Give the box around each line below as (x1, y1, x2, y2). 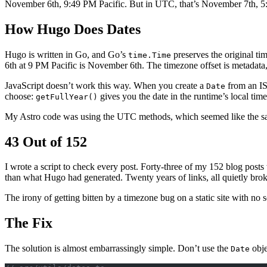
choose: (5, 91, 36, 101)
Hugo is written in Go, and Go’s (5, 49, 128, 60)
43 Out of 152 (5, 133, 87, 150)
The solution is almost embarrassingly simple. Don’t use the (5, 243, 231, 254)
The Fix (5, 215, 52, 231)
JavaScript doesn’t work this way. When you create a (5, 80, 206, 91)
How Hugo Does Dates (5, 21, 141, 37)
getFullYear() (36, 92, 98, 101)
